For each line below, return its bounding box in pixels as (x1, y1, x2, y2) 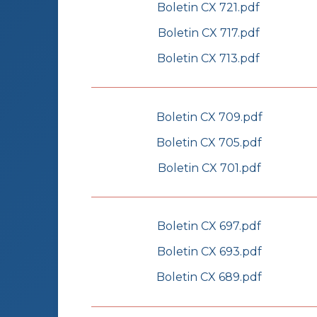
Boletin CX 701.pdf (157, 161, 261, 175)
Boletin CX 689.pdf (156, 270, 262, 284)
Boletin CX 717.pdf (157, 25, 260, 40)
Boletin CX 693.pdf (156, 245, 262, 259)
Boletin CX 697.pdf (157, 219, 261, 234)
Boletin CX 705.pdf (156, 135, 262, 149)
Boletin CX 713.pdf (157, 51, 260, 65)
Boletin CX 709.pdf (156, 110, 263, 124)
